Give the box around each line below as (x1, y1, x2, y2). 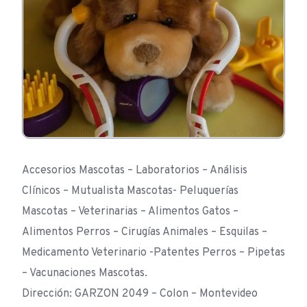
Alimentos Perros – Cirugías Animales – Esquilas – (22, 225, 267, 240)
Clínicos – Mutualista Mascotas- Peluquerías (22, 184, 238, 199)
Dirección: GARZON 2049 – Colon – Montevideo (22, 287, 258, 302)
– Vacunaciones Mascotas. (22, 267, 147, 281)
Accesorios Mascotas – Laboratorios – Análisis (22, 164, 247, 178)
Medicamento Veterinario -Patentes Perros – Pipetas (22, 246, 285, 260)
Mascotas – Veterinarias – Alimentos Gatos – (22, 205, 238, 219)
